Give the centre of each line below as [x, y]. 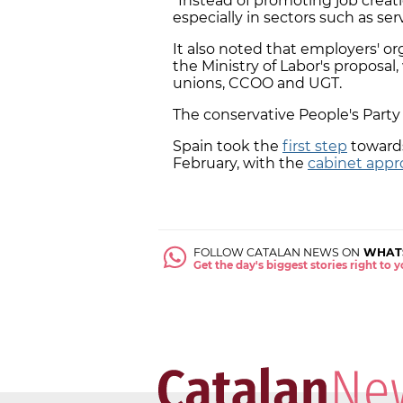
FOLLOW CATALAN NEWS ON [277, 253]
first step [315, 146]
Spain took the [228, 146]
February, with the [240, 163]
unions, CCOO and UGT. [257, 83]
